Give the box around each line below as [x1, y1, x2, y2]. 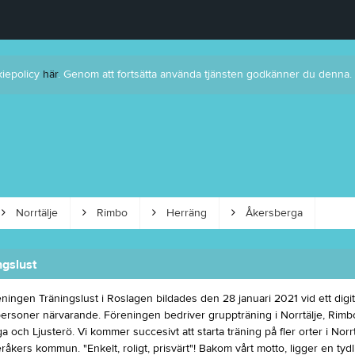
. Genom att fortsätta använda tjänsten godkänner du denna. [57, 67, 352, 82]
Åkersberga [242, 206, 303, 220]
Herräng [162, 206, 207, 220]
